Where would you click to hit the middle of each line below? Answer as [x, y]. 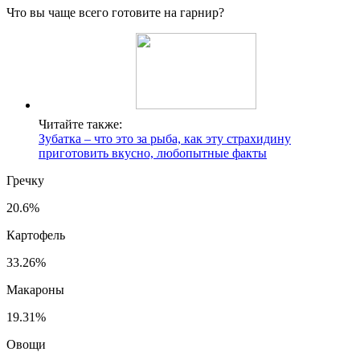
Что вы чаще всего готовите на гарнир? [115, 12]
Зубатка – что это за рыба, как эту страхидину [165, 138]
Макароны [35, 289]
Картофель [36, 235]
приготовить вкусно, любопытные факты [153, 153]
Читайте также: [80, 124]
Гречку [25, 180]
